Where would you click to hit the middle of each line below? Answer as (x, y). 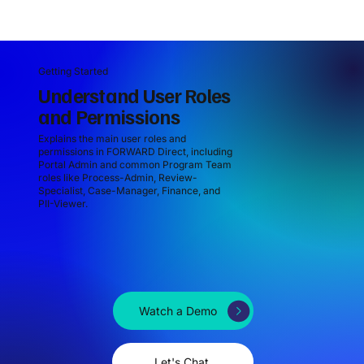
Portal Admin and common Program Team (134, 164)
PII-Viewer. (63, 203)
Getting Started (73, 71)
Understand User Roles (134, 96)
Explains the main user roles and (112, 138)
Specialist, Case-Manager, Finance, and (129, 190)
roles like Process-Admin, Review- (117, 177)
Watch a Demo (178, 311)
